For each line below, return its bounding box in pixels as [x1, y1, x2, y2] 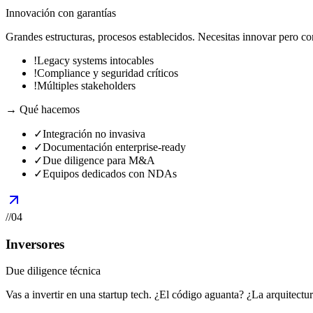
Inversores [6, 236, 64, 252]
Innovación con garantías [6, 6, 116, 19]
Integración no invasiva [43, 127, 145, 140]
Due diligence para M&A [43, 154, 155, 166]
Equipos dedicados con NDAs [43, 167, 177, 180]
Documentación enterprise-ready [43, 140, 186, 153]
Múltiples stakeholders [37, 79, 136, 92]
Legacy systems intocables [37, 54, 154, 66]
